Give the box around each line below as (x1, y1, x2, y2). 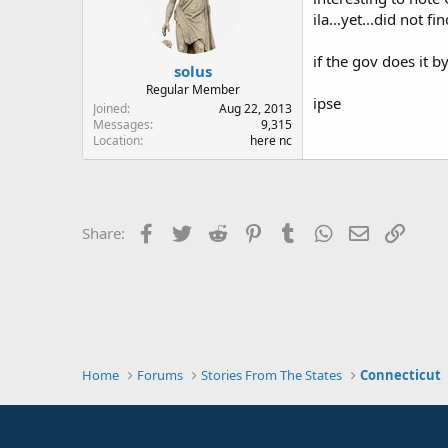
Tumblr (300, 221, 350, 241)
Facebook (158, 221, 225, 241)
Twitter (194, 221, 243, 241)
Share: (82, 223, 125, 243)
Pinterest (265, 221, 327, 241)
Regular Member (145, 81, 240, 98)
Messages (93, 116, 150, 133)
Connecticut (360, 366, 442, 384)
